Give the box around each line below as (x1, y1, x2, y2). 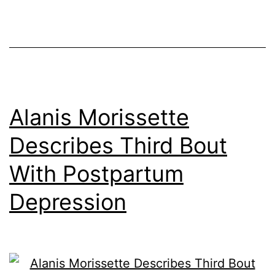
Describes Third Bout (9, 132, 227, 160)
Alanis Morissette (9, 104, 189, 131)
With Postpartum (9, 160, 184, 188)
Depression (9, 188, 126, 216)
